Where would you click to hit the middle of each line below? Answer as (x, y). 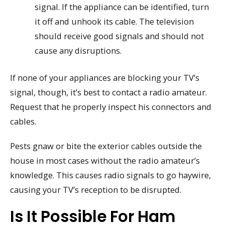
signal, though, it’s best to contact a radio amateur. (108, 92)
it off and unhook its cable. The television (115, 22)
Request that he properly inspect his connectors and (111, 106)
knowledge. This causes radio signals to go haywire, (110, 175)
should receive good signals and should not (120, 36)
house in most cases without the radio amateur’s (105, 160)
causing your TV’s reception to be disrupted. (96, 189)
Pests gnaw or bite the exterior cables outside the (106, 146)
